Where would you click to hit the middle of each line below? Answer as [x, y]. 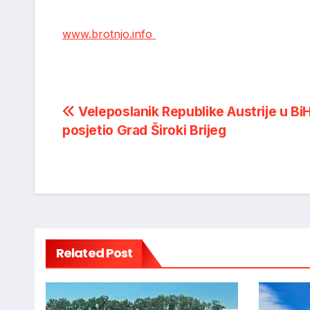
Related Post [94, 253]
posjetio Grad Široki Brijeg [144, 130]
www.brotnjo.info [109, 34]
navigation [119, 145]
